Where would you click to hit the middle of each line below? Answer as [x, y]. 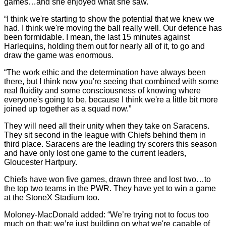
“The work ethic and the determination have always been [105, 72]
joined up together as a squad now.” [68, 109]
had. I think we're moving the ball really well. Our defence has [113, 28]
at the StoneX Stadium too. [52, 197]
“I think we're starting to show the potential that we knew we [109, 19]
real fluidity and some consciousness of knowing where [102, 91]
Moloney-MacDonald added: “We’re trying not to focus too [106, 215]
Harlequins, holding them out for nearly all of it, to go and [104, 46]
